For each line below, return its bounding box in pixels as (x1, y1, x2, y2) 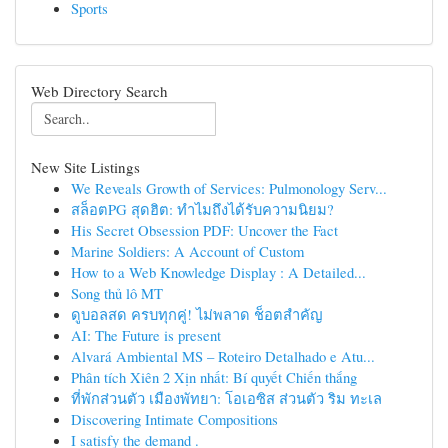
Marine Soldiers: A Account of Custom (71, 241, 304, 261)
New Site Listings (31, 157, 140, 177)
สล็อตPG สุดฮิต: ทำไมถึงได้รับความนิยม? (71, 199, 334, 219)
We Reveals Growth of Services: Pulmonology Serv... (71, 178, 387, 198)
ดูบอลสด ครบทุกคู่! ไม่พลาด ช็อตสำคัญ (71, 304, 323, 324)
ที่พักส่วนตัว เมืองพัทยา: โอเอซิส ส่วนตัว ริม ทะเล (71, 388, 382, 408)
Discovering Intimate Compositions (71, 409, 278, 429)
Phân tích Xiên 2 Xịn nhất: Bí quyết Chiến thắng (71, 367, 357, 387)
